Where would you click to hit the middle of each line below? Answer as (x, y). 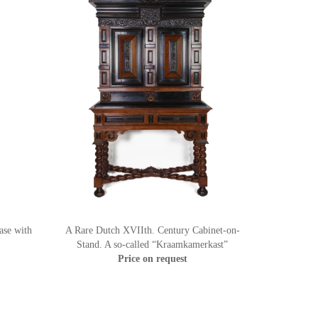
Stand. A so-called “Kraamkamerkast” (153, 244)
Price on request (152, 258)
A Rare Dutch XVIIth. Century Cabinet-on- (152, 230)
